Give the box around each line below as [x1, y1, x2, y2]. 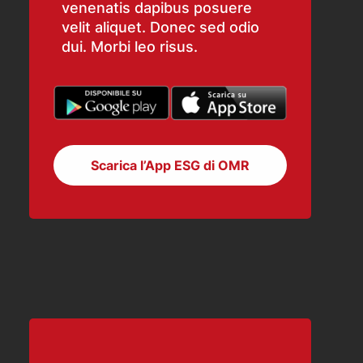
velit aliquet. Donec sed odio [62, 19, 259, 36]
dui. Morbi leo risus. [62, 38, 198, 56]
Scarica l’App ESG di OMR [91, 157, 250, 174]
